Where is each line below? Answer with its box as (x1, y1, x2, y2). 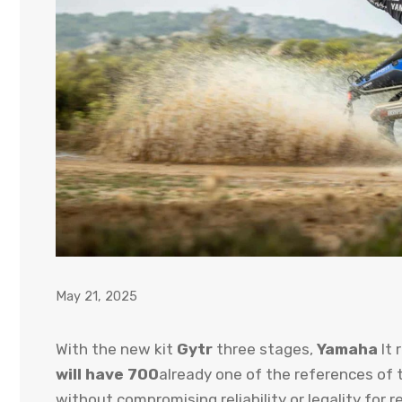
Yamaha (317, 339, 378, 358)
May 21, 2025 (56, 287, 137, 304)
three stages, (213, 339, 317, 358)
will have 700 (56, 364, 159, 383)
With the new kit (56, 339, 177, 358)
